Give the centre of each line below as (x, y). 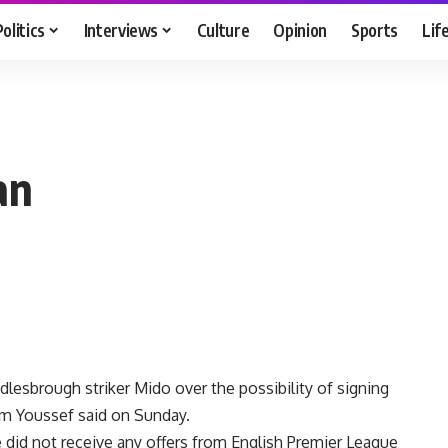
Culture (223, 29)
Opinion (300, 29)
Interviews (121, 29)
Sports (375, 29)
